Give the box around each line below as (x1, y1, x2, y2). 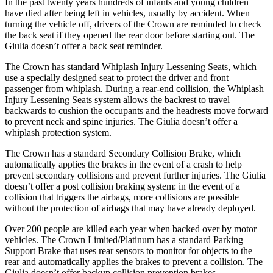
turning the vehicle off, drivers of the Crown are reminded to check (5, 18, 261, 29)
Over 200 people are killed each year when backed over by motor (5, 223, 257, 234)
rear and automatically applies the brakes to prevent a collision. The (5, 256, 263, 267)
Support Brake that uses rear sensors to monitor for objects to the (5, 245, 252, 256)
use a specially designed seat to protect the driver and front (5, 72, 229, 83)
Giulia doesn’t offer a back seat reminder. (5, 40, 163, 51)
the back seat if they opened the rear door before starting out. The (5, 29, 255, 40)
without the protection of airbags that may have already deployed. (5, 202, 256, 213)
